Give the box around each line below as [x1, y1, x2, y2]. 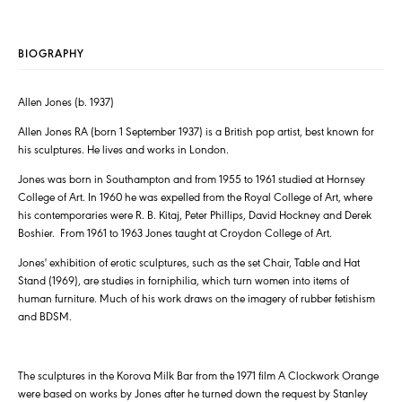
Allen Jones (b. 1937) [18, 93, 114, 109]
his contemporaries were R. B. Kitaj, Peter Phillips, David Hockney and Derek [18, 206, 371, 222]
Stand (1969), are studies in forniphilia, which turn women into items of [18, 272, 349, 287]
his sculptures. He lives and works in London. [18, 141, 229, 156]
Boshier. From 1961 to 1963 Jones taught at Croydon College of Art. [18, 224, 332, 240]
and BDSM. [18, 308, 72, 323]
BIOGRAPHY [18, 45, 84, 60]
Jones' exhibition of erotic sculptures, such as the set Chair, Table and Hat [18, 254, 360, 269]
